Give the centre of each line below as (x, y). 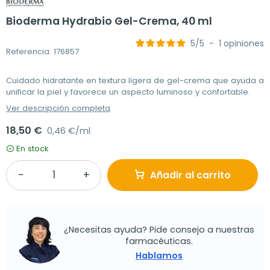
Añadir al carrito (190, 175)
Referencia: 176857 (42, 51)
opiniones (244, 44)
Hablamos (159, 255)
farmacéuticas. (159, 241)
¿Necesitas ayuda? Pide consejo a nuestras (159, 229)
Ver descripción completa (58, 108)
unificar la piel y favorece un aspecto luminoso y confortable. (128, 92)
